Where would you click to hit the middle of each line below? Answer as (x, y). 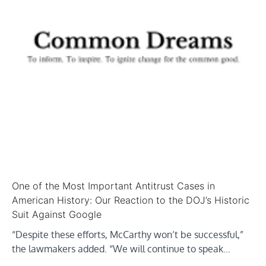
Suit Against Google (57, 214)
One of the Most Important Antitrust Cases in (113, 186)
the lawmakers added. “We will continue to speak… (121, 248)
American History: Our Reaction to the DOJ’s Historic (131, 200)
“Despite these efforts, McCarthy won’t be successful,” (128, 234)
